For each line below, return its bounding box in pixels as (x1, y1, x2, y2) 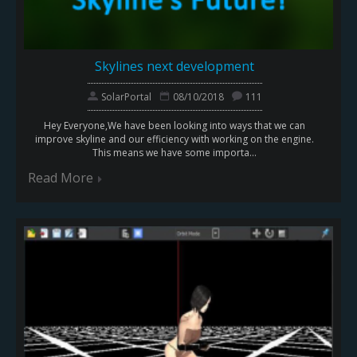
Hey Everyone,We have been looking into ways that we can (44, 119, 305, 133)
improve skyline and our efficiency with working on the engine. (35, 132, 314, 147)
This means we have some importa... (92, 146, 257, 160)
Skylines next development (95, 57, 254, 76)
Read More (28, 169, 93, 187)
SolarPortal (100, 90, 151, 104)
